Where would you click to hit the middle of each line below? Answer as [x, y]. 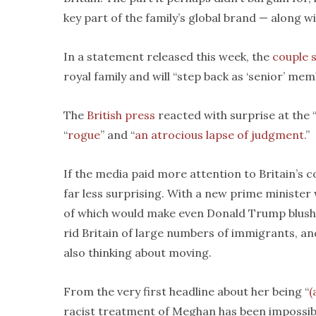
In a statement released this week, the [168, 56]
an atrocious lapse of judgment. [220, 135]
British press [121, 115]
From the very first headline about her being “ [186, 291]
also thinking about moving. [138, 253]
